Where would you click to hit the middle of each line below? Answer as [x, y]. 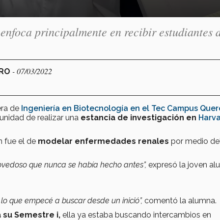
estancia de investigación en [139, 117]
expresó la [167, 165]
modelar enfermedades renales [103, 141]
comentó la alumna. [181, 200]
